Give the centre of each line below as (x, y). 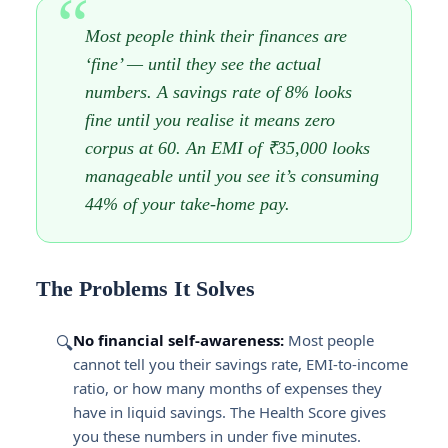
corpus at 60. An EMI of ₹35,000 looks (227, 148)
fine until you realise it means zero (210, 120)
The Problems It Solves (145, 288)
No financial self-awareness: (178, 340)
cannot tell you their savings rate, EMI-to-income (240, 364)
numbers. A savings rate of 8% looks (218, 92)
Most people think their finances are (216, 36)
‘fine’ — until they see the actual (203, 64)
